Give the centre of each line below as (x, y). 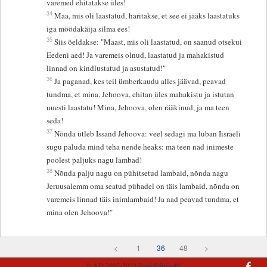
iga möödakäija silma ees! (89, 29)
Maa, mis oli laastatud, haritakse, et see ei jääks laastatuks (147, 16)
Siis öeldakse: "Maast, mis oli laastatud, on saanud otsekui (148, 42)
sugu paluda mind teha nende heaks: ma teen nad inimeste (140, 147)
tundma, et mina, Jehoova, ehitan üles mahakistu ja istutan (141, 94)
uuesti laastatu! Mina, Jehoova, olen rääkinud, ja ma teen (138, 108)
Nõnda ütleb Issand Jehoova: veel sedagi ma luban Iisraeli (148, 134)
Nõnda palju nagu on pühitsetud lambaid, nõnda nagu (142, 173)
